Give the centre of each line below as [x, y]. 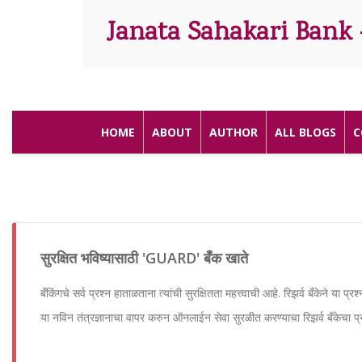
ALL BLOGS [305, 132]
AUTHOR [234, 132]
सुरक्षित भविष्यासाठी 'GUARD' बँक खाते [144, 258]
